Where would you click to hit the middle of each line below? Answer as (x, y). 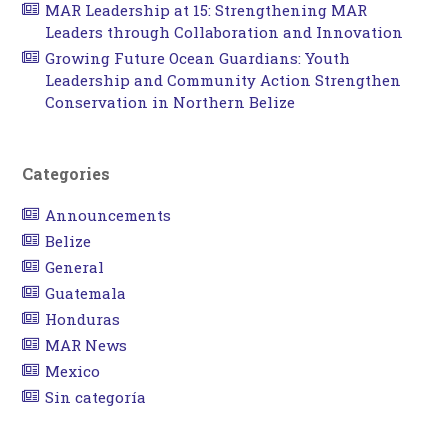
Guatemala (85, 293)
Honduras (82, 319)
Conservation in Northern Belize (169, 102)
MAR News (85, 345)
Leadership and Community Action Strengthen (222, 80)
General (74, 267)
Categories (66, 174)
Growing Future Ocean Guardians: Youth (197, 58)
